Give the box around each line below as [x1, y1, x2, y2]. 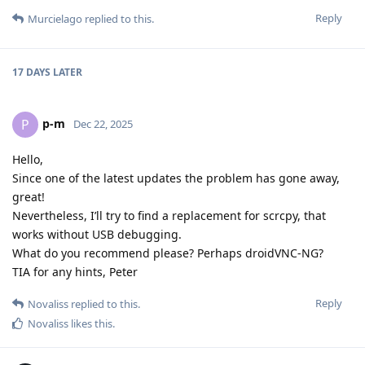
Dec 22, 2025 [73, 116, 133, 131]
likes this [68, 316, 112, 332]
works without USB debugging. [12, 226, 182, 243]
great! [12, 189, 45, 205]
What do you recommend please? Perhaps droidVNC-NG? [12, 245, 323, 262]
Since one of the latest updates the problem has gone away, [12, 170, 340, 187]
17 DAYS [12, 65, 51, 80]
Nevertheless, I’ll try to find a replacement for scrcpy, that [12, 208, 326, 224]
